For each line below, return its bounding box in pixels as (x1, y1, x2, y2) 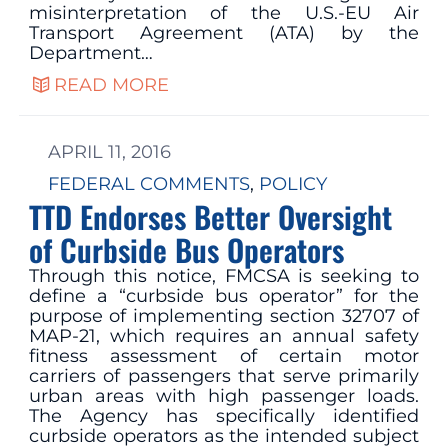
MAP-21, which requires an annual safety (28, 325, 420, 348)
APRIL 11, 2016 (47, 141, 171, 164)
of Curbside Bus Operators (28, 227, 344, 273)
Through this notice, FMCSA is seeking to (28, 265, 420, 288)
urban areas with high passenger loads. (28, 385, 420, 408)
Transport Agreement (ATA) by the (28, 21, 420, 44)
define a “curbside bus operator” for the (28, 285, 420, 308)
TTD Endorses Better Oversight (28, 194, 392, 240)
